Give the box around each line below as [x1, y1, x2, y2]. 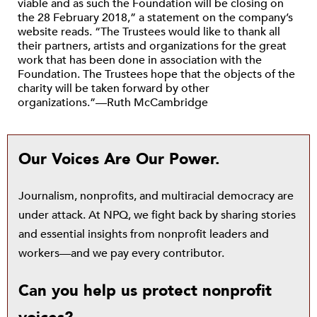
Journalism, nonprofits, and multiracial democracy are [18, 188, 294, 204]
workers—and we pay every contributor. [18, 246, 224, 261]
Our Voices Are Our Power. [18, 149, 220, 170]
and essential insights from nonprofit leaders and [18, 226, 269, 242]
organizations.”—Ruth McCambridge [18, 95, 208, 110]
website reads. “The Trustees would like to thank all [18, 24, 280, 40]
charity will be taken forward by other [18, 81, 209, 96]
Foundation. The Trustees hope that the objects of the [18, 67, 295, 82]
